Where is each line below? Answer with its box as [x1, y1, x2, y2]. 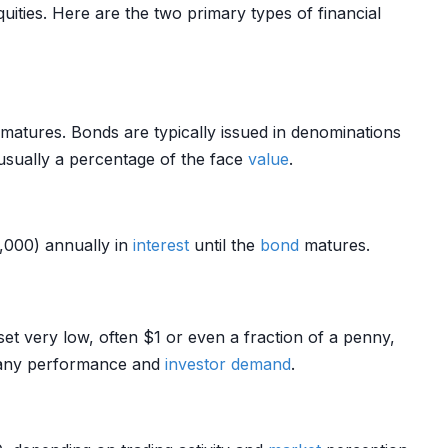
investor [165, 354, 226, 374]
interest [133, 235, 189, 255]
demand [231, 354, 291, 374]
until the [189, 235, 260, 255]
